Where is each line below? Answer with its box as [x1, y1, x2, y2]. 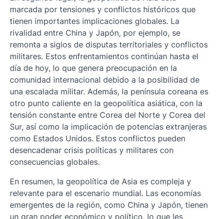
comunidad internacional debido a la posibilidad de [10, 74, 199, 85]
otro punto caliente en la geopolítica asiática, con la [10, 98, 202, 108]
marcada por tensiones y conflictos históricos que [10, 4, 196, 14]
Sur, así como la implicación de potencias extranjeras [10, 121, 207, 131]
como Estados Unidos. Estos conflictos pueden [10, 133, 185, 143]
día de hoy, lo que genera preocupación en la [10, 63, 177, 73]
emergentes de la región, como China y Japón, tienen [10, 199, 208, 210]
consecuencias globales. [10, 156, 100, 167]
